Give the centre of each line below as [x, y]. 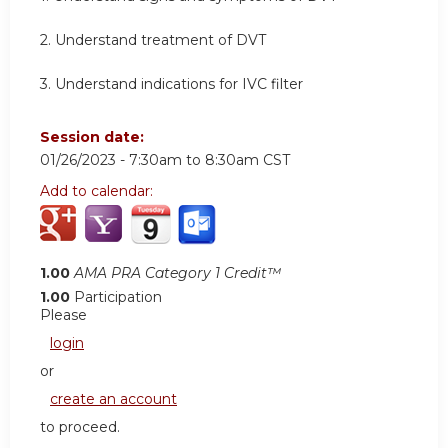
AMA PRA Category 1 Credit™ [177, 273]
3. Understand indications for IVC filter [171, 83]
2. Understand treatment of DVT [153, 40]
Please [63, 315]
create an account [113, 399]
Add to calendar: [98, 191]
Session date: [94, 137]
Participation [118, 297]
